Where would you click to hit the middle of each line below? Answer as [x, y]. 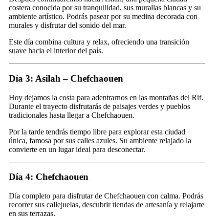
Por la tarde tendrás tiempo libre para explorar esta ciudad [97, 131]
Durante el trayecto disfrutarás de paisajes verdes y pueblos [99, 106]
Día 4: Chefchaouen [49, 177]
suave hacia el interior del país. [56, 51]
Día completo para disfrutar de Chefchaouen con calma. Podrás [106, 196]
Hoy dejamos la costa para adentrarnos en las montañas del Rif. [106, 97]
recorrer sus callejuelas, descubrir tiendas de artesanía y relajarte [107, 204]
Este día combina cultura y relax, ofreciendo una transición [99, 42]
